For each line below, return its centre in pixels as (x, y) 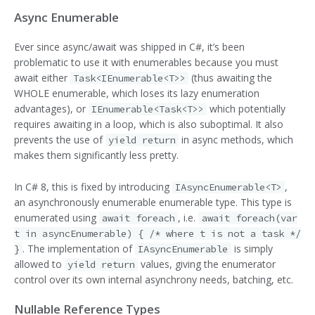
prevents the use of (60, 140)
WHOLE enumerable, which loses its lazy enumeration (137, 94)
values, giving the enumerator (207, 264)
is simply (252, 248)
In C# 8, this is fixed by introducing (93, 186)
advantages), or (51, 109)
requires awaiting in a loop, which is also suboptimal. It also (149, 124)
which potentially (246, 109)
